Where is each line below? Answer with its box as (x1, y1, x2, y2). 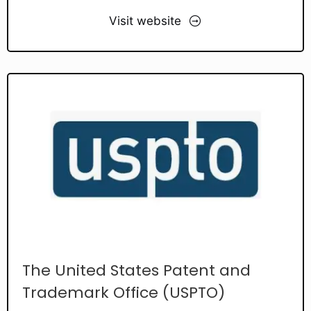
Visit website (109, 14, 181, 28)
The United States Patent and (22, 259, 251, 281)
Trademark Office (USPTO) (22, 281, 225, 303)
